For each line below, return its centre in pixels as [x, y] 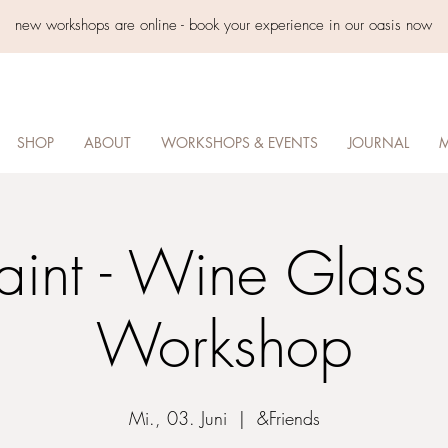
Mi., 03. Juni [177, 418]
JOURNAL [378, 142]
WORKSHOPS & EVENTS [239, 142]
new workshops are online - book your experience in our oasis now [223, 25]
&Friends [288, 418]
